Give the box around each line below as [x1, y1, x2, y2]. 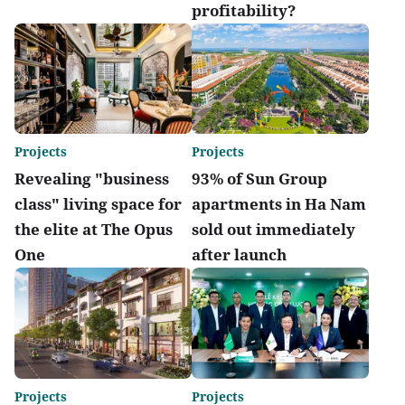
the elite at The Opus [14, 219, 173, 240]
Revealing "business [14, 168, 169, 190]
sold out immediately [192, 219, 355, 240]
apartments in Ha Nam [192, 193, 366, 215]
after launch [192, 244, 287, 266]
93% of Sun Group [192, 168, 327, 190]
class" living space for [14, 193, 182, 215]
